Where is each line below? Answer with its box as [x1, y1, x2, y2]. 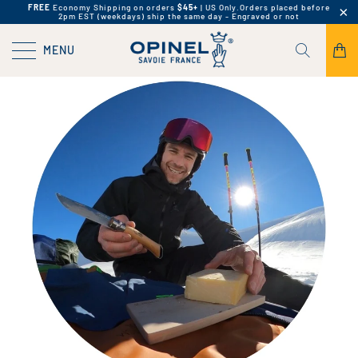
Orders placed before [240, 2, 330, 12]
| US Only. [198, 2, 240, 12]
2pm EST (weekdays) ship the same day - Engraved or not [58, 11, 300, 21]
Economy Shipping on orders [50, 2, 177, 12]
